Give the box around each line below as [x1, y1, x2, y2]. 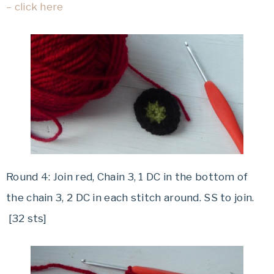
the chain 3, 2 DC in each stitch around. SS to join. [6, 191, 254, 204]
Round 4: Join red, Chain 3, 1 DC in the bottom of [6, 170, 248, 183]
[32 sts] [6, 212, 47, 224]
